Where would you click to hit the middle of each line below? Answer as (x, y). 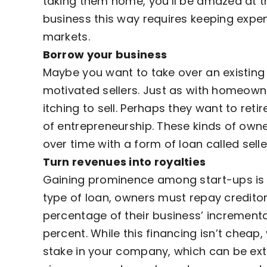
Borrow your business (105, 55)
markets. (66, 37)
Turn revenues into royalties (124, 162)
